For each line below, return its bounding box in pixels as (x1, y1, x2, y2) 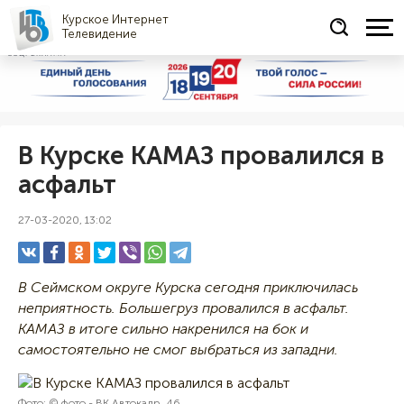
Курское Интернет (62, 13, 169, 26)
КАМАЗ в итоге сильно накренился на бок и (18, 319, 308, 337)
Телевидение (62, 27, 137, 41)
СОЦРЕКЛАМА (7, 49, 67, 58)
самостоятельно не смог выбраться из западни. (18, 340, 338, 358)
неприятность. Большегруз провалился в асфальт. (18, 298, 349, 317)
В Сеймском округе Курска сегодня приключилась (18, 278, 358, 296)
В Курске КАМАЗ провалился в (18, 140, 384, 170)
